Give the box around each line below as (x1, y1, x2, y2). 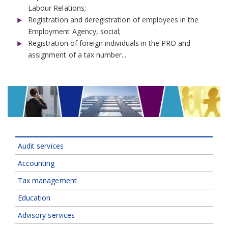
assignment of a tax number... (28, 50, 127, 60)
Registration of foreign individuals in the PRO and (28, 38, 191, 48)
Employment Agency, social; (28, 26, 121, 37)
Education (18, 193, 51, 203)
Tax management (18, 176, 77, 186)
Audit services (18, 141, 64, 151)
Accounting (18, 158, 55, 168)
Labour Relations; (28, 3, 86, 13)
